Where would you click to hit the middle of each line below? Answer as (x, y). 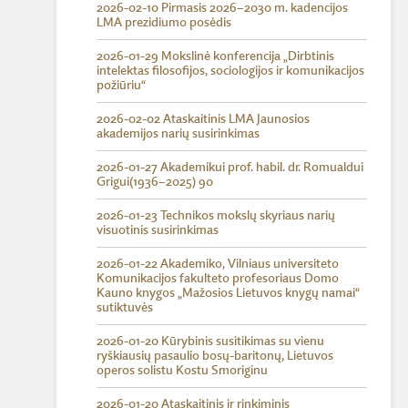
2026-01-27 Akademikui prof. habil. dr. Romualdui (230, 168)
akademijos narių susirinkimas (178, 134)
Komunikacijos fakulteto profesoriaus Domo (218, 279)
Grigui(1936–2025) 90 (155, 182)
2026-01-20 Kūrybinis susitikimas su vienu (210, 342)
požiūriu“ (121, 86)
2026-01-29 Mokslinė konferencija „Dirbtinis (215, 56)
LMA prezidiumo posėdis (164, 23)
